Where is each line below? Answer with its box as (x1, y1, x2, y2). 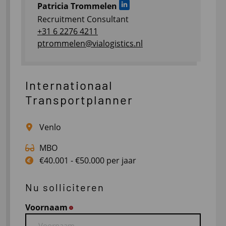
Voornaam (25, 202, 68, 213)
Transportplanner (25, 92, 133, 107)
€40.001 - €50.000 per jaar (37, 155, 136, 166)
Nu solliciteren (25, 181, 104, 194)
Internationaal (25, 78, 113, 93)
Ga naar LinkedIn (124, 3, 193, 14)
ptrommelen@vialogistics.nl (37, 38, 143, 49)
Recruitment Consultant (37, 14, 129, 25)
